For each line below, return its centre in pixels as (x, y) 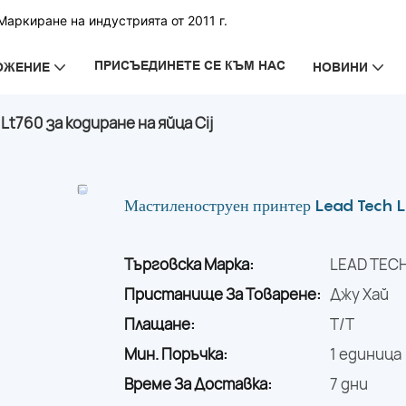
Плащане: (159, 324)
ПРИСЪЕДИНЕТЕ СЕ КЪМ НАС (189, 65)
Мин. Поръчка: (176, 354)
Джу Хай (359, 295)
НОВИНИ (340, 67)
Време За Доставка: (198, 384)
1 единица (366, 354)
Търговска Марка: (189, 265)
